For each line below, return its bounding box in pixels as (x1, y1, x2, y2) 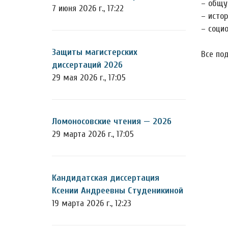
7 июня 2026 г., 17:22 (52, 3, 124, 14)
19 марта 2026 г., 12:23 (52, 198, 131, 209)
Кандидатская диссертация (52, 173, 159, 183)
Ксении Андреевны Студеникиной (52, 185, 183, 196)
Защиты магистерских (52, 47, 137, 58)
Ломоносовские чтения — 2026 (52, 116, 172, 127)
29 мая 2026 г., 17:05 (52, 72, 126, 83)
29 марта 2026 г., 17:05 (52, 129, 134, 139)
